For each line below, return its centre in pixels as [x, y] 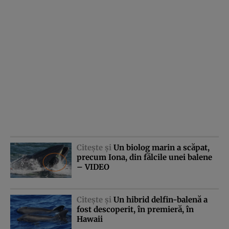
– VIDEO [93, 167]
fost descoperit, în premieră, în [135, 210]
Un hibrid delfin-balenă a [161, 200]
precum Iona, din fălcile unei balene [144, 157]
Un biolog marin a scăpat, [162, 147]
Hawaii [90, 219]
